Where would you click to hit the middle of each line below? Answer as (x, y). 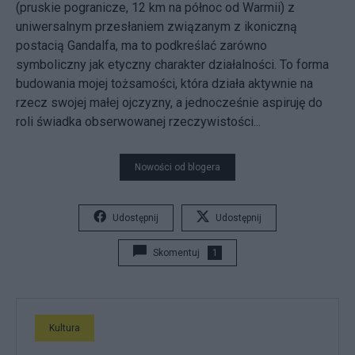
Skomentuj (176, 252)
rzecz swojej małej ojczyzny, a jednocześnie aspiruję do (169, 102)
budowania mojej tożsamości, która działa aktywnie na (164, 83)
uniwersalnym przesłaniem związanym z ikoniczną (157, 26)
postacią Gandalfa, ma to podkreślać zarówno (141, 45)
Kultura (65, 328)
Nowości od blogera (177, 167)
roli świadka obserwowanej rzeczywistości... (138, 121)
